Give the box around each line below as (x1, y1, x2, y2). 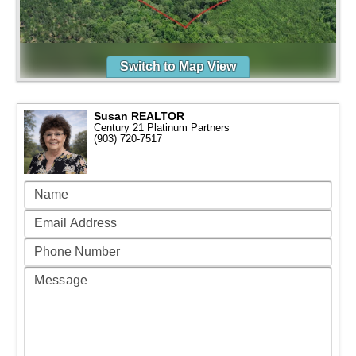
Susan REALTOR (94, 110, 185, 122)
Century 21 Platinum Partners (94, 122, 230, 133)
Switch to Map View (120, 60, 236, 73)
